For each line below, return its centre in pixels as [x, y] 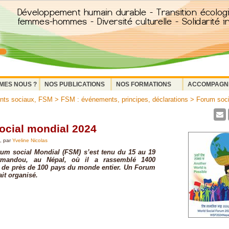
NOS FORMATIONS [144, 84]
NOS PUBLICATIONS [75, 84]
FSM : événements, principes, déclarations [124, 99]
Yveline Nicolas [30, 140]
